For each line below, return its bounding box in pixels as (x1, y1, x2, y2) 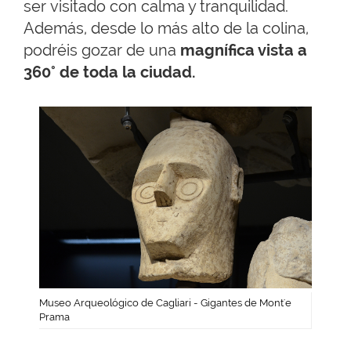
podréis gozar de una (24, 41, 180, 60)
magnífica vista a (180, 41, 307, 60)
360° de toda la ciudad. (24, 63, 195, 82)
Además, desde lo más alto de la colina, (24, 19, 309, 38)
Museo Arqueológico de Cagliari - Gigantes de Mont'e (39, 297, 291, 309)
